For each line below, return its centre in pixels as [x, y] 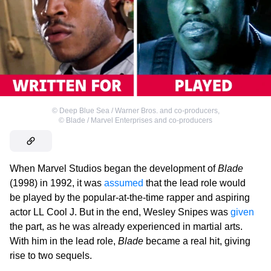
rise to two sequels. [51, 255]
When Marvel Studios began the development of [114, 168]
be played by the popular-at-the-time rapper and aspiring [130, 197]
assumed [124, 183]
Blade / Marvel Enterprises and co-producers [139, 120]
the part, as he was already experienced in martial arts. [126, 226]
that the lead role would [194, 183]
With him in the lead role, [64, 241]
